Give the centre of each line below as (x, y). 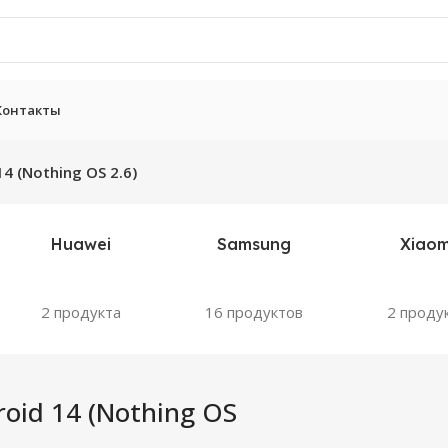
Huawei (80, 244)
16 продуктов (253, 311)
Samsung (253, 244)
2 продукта (80, 311)
